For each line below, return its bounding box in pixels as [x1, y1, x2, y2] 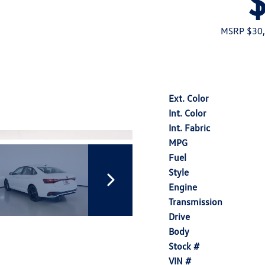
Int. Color [169, 107, 206, 119]
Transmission [169, 196, 222, 208]
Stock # [169, 240, 199, 252]
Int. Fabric [169, 122, 210, 134]
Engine [169, 181, 197, 193]
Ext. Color [169, 92, 209, 104]
